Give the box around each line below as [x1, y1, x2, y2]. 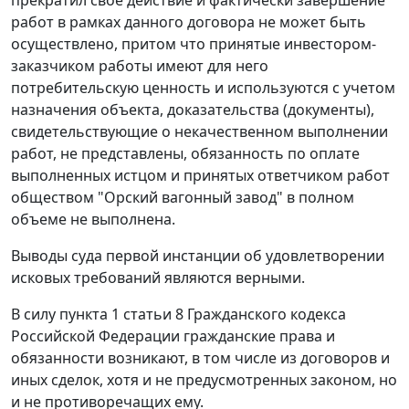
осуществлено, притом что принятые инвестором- [11, 34, 376, 55]
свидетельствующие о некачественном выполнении [11, 121, 388, 142]
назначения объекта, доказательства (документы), [11, 100, 374, 121]
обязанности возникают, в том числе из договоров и [11, 348, 390, 369]
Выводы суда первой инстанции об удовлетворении [11, 246, 384, 267]
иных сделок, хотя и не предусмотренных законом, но [11, 370, 397, 391]
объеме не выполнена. [11, 209, 175, 230]
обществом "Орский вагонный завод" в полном [11, 187, 354, 208]
